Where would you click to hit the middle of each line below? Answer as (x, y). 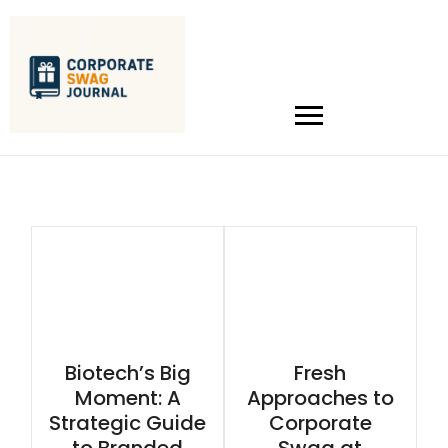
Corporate (320, 423)
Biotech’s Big (127, 373)
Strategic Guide (128, 423)
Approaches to (320, 398)
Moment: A (127, 398)
